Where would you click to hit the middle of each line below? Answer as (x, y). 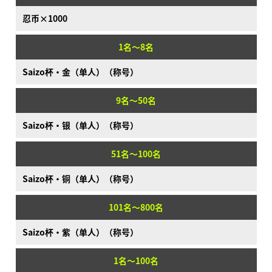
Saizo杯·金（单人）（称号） (80, 72)
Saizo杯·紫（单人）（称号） (80, 232)
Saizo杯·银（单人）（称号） (80, 125)
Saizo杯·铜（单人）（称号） (80, 179)
